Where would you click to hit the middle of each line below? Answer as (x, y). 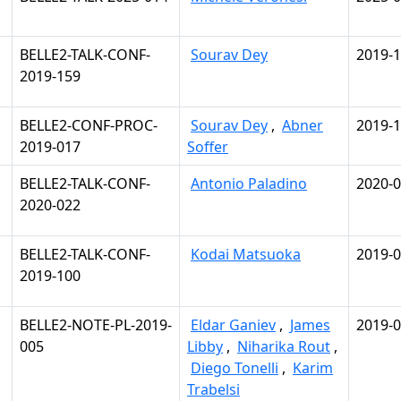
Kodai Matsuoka (246, 254)
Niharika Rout (284, 346)
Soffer (208, 147)
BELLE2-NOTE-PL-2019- (96, 325)
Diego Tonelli (235, 368)
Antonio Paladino (249, 183)
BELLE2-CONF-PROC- (89, 125)
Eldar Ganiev (233, 325)
